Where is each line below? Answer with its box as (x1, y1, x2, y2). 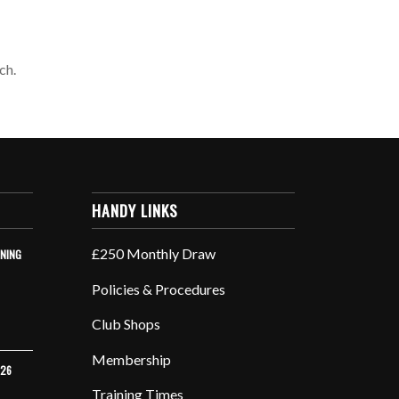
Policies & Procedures (92, 280, 226, 297)
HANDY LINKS (92, 199, 179, 223)
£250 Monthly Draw (92, 245, 216, 263)
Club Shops (92, 315, 161, 333)
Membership (92, 350, 172, 368)
